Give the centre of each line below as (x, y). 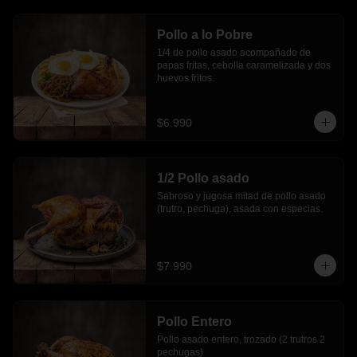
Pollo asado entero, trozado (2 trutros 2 (241, 339)
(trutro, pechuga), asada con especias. (239, 209)
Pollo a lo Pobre (204, 35)
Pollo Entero (194, 322)
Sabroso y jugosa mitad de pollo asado (241, 196)
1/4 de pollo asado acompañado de (233, 53)
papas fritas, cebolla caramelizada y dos (243, 65)
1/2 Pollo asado (203, 178)
